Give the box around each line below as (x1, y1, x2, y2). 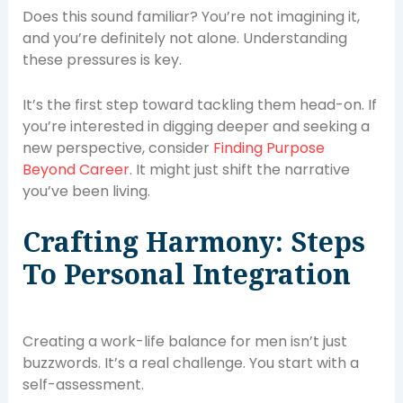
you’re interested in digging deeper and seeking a (22, 116, 370, 137)
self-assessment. (22, 373, 144, 395)
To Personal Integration (22, 255, 351, 292)
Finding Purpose (212, 138, 325, 158)
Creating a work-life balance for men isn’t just (22, 330, 347, 352)
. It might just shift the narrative (129, 159, 350, 180)
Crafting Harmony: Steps (22, 222, 365, 260)
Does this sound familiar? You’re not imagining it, (22, 6, 360, 28)
